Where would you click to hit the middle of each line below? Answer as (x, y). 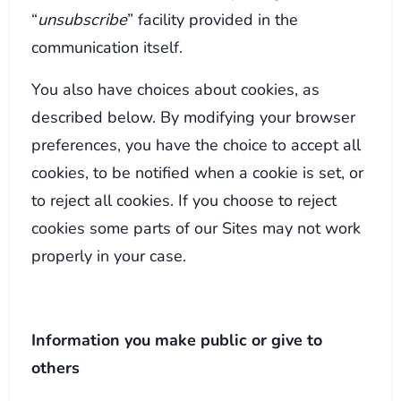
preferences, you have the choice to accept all (196, 144)
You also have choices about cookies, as (176, 89)
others (56, 367)
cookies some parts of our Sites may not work (196, 227)
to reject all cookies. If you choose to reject (184, 200)
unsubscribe (83, 19)
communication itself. (107, 47)
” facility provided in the (213, 19)
